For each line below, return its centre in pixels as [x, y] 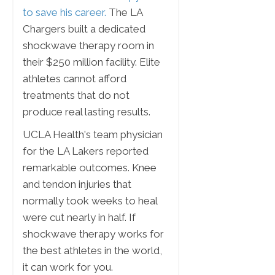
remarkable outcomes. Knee [90, 168]
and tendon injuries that [77, 184]
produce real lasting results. [87, 112]
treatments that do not [76, 95]
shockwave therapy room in [88, 46]
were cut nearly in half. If [79, 218]
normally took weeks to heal [90, 201]
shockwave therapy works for [93, 234]
